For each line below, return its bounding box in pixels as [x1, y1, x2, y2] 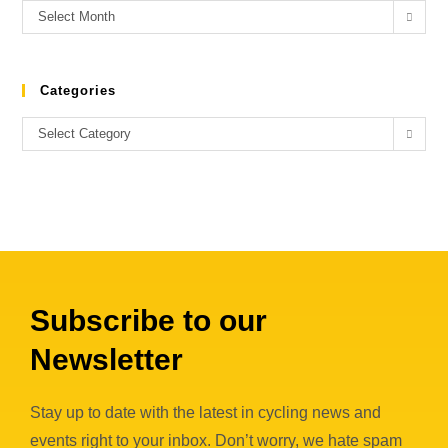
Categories [40, 83, 117, 98]
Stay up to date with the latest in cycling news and [30, 404, 381, 421]
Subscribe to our [30, 304, 267, 337]
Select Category [38, 126, 132, 141]
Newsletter [30, 343, 183, 376]
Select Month [38, 9, 116, 24]
